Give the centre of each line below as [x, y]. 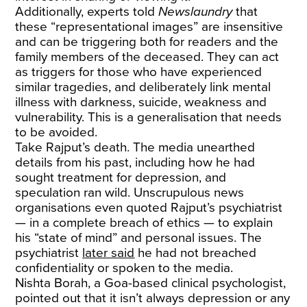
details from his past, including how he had [135, 162]
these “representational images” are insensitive [149, 27]
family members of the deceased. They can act [147, 57]
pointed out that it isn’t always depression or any [153, 298]
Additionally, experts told [87, 12]
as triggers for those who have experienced [139, 72]
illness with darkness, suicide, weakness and [141, 102]
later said [109, 253]
